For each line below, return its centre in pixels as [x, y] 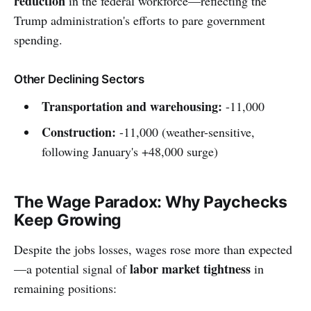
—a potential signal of [72, 269]
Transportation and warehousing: [132, 107]
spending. [38, 40]
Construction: [78, 132]
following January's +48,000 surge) [129, 152]
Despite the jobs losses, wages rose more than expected [153, 250]
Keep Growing [68, 220]
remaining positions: [65, 288]
